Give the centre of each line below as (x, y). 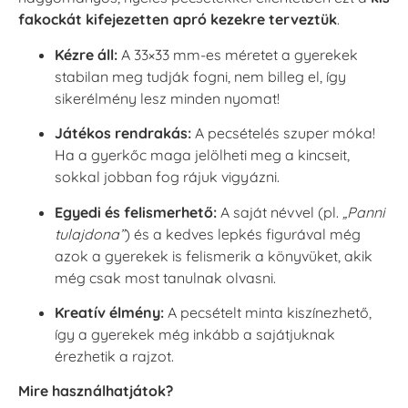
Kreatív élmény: (109, 312)
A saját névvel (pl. (280, 212)
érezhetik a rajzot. (114, 356)
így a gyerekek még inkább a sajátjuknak (195, 334)
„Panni (363, 212)
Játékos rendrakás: (123, 133)
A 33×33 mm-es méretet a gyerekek (238, 54)
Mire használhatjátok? (96, 391)
